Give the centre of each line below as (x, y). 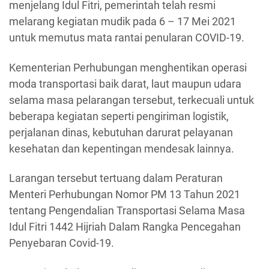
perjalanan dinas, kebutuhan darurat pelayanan (121, 132)
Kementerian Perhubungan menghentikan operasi (128, 67)
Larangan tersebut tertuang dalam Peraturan (116, 178)
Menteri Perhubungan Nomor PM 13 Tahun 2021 (125, 194)
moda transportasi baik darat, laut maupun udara (125, 83)
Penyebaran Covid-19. (62, 243)
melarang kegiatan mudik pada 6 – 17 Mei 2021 (122, 21)
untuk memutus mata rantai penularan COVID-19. (127, 38)
